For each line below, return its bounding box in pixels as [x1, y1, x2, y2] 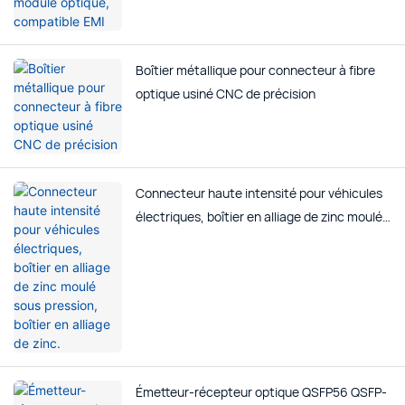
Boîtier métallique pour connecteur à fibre [136, 61, 375, 80]
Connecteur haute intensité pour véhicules [136, 184, 382, 202]
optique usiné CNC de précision [136, 85, 316, 103]
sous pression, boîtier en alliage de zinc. [136, 231, 362, 250]
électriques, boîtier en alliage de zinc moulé [136, 208, 382, 226]
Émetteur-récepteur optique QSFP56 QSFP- [136, 383, 387, 401]
